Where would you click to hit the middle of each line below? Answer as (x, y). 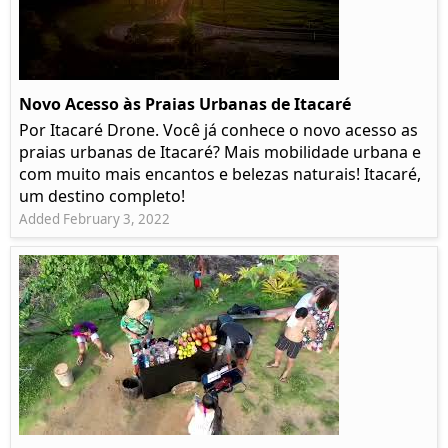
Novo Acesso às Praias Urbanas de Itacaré (185, 104)
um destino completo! (102, 196)
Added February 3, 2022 (94, 219)
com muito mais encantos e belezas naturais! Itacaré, (220, 174)
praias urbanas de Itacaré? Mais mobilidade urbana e (220, 152)
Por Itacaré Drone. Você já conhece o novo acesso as (218, 130)
